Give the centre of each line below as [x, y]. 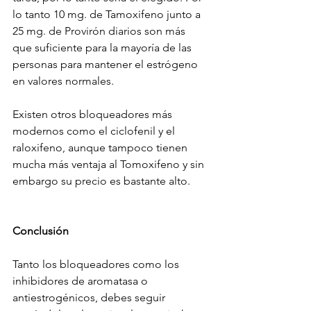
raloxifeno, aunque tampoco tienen [101, 148]
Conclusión [41, 231]
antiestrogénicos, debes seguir [90, 298]
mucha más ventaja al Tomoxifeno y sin [110, 165]
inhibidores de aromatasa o [82, 281]
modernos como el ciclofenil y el [95, 131]
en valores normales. [63, 81]
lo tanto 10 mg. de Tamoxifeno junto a [108, 15]
